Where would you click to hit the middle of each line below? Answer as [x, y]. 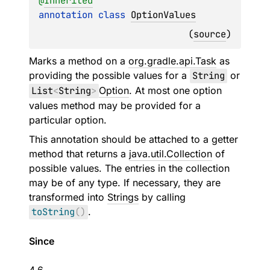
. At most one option [175, 90]
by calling [162, 197]
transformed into [68, 197]
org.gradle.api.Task [172, 61]
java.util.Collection [171, 154]
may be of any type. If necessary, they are [125, 183]
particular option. [68, 120]
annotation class [85, 15]
